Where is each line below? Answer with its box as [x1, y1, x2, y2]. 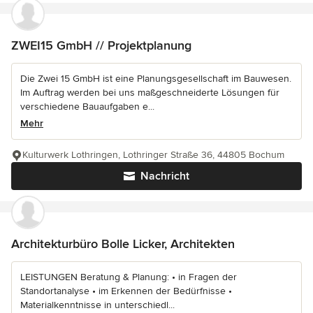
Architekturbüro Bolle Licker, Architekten [11, 236, 235, 252]
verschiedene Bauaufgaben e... [20, 101, 154, 112]
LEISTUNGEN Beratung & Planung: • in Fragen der [20, 271, 237, 283]
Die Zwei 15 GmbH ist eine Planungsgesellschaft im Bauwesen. [20, 73, 291, 85]
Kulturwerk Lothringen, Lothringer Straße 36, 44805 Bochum [22, 149, 284, 161]
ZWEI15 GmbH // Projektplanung [11, 38, 191, 53]
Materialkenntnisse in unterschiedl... [20, 299, 175, 311]
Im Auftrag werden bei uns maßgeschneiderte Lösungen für [20, 87, 279, 99]
